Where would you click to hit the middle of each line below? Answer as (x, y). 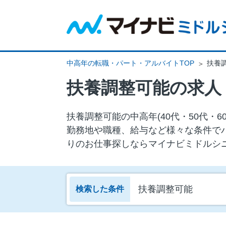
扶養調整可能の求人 (144, 88)
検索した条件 (100, 189)
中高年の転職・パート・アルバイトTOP (130, 63)
